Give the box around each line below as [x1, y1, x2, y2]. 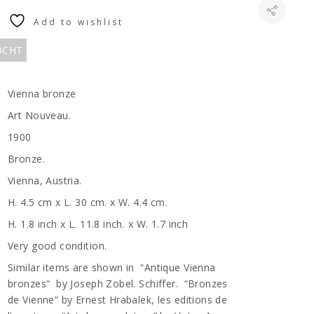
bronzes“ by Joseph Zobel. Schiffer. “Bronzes [8, 277, 228, 290]
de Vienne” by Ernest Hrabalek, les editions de [8, 293, 228, 306]
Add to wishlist [33, 16, 123, 28]
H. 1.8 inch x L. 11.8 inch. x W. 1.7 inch [8, 217, 189, 231]
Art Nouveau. [8, 109, 71, 122]
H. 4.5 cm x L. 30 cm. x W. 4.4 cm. [8, 196, 174, 209]
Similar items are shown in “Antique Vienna [8, 261, 216, 274]
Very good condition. [8, 239, 107, 252]
